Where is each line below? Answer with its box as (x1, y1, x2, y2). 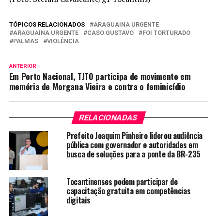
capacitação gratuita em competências (66, 185, 191, 197)
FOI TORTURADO (142, 29, 190, 37)
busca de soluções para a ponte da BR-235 (66, 148, 201, 160)
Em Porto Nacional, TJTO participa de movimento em (9, 70, 191, 83)
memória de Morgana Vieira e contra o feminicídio (9, 80, 188, 93)
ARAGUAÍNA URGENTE (13, 29, 78, 37)
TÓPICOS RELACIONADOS (9, 21, 85, 29)
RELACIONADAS (78, 113, 139, 123)
